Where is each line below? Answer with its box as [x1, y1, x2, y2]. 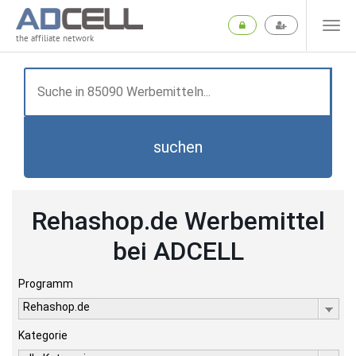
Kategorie [18, 329, 68, 342]
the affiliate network [16, 33, 94, 44]
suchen [153, 137, 203, 157]
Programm [18, 277, 73, 290]
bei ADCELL [112, 236, 244, 266]
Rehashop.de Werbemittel [31, 206, 325, 236]
